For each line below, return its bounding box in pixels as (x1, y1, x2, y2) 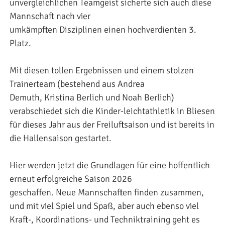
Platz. (10, 37, 31, 49)
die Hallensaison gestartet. (10, 132, 111, 144)
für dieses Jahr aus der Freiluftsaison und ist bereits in (10, 119, 214, 130)
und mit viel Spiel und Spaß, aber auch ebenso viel (10, 200, 199, 211)
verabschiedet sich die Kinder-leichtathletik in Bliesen (10, 105, 215, 117)
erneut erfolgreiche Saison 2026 (10, 173, 132, 184)
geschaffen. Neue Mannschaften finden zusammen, (10, 186, 204, 198)
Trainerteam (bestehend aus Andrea (10, 78, 145, 89)
